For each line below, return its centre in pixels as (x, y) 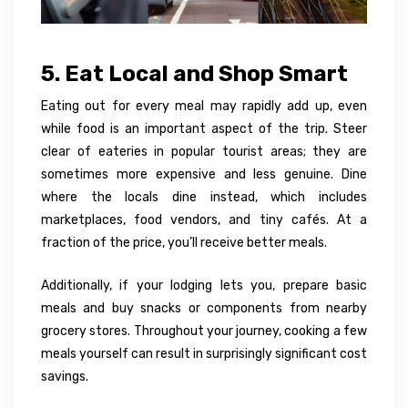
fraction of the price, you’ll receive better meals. (184, 243)
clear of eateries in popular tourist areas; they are (204, 152)
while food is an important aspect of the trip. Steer (204, 129)
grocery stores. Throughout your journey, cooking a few (204, 331)
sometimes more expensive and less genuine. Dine (204, 175)
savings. (65, 377)
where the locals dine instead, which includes (204, 198)
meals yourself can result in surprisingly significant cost (204, 354)
